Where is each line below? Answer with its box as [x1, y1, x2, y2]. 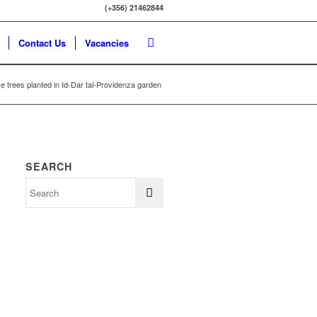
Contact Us [18, 36, 66, 50]
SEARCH [25, 159, 73, 173]
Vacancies [85, 36, 129, 50]
